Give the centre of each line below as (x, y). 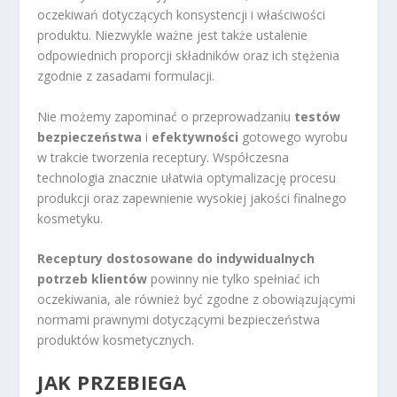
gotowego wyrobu (293, 136)
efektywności (195, 136)
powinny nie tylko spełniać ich (234, 279)
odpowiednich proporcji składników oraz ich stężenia (189, 56)
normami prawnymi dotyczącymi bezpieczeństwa (179, 319)
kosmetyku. (70, 218)
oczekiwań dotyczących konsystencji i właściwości (182, 15)
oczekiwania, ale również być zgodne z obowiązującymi (197, 299)
